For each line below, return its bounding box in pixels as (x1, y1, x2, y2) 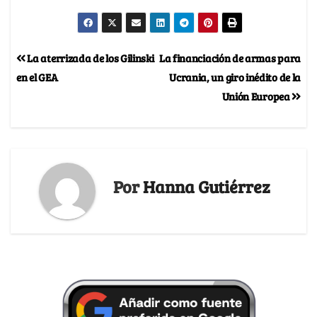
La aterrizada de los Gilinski (25, 50, 154, 66)
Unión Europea (221, 88, 292, 104)
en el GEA (16, 69, 58, 85)
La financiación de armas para (158, 50, 301, 66)
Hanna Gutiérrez (143, 175, 270, 199)
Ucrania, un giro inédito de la (169, 69, 301, 85)
